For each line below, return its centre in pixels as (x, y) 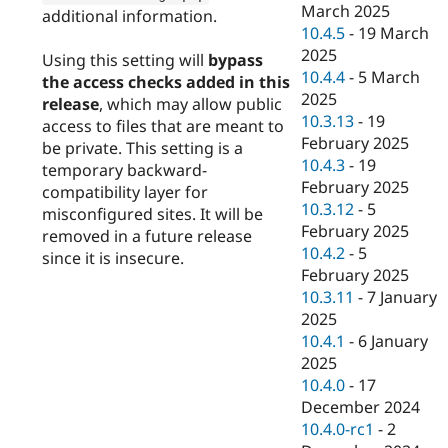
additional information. (129, 15)
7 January (402, 297)
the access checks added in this (166, 81)
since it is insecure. (113, 257)
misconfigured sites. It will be (152, 213)
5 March (389, 77)
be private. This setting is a (142, 147)
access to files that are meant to (163, 125)
